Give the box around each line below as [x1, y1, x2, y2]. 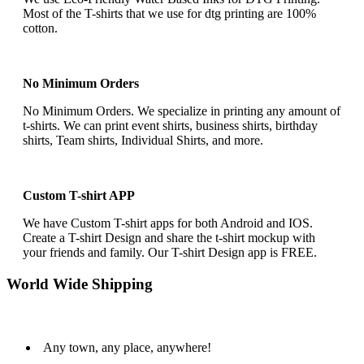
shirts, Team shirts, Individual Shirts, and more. [23, 132, 263, 147]
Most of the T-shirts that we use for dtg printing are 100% [23, 6, 316, 20]
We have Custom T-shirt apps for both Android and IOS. [23, 215, 313, 230]
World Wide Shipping [6, 275, 153, 292]
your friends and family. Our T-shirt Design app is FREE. [23, 245, 317, 259]
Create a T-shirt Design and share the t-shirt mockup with [23, 230, 315, 245]
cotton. [23, 20, 58, 35]
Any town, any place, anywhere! [43, 340, 211, 355]
